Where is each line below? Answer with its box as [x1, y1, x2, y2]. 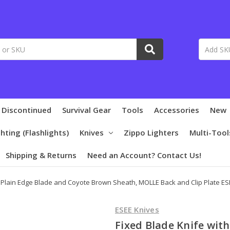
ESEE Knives [115, 204, 159, 215]
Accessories [154, 104, 199, 115]
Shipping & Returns [6, 149, 76, 160]
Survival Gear [62, 104, 111, 115]
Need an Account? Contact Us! [87, 149, 201, 160]
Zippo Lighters [124, 127, 179, 138]
